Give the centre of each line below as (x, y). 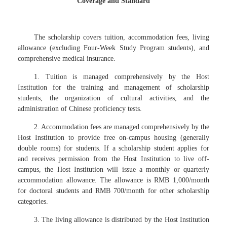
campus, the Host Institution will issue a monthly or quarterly (113, 169)
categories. (33, 201)
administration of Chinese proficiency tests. (80, 109)
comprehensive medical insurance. (67, 59)
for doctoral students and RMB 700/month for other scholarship (113, 191)
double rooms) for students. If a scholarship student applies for (113, 148)
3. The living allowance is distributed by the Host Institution (122, 220)
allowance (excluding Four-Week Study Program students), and (113, 48)
